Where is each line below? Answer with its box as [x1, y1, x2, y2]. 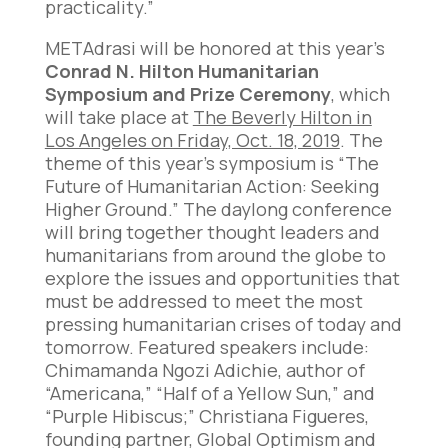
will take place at [44, 105, 193, 130]
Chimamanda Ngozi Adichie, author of [44, 358, 365, 383]
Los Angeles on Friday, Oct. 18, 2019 [44, 128, 340, 153]
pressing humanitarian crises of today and [44, 312, 402, 337]
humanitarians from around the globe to [44, 243, 386, 268]
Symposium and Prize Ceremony [44, 82, 331, 107]
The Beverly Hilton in [192, 105, 372, 130]
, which [330, 82, 390, 107]
